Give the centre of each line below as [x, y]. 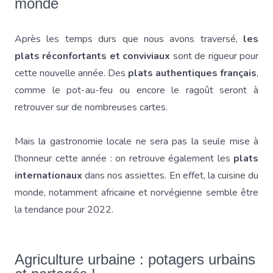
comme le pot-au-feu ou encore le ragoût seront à [136, 90]
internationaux [50, 175]
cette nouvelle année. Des [71, 73]
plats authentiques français [192, 73]
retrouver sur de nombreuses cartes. [91, 107]
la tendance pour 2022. [64, 210]
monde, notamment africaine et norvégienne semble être [136, 193]
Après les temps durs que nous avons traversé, [126, 39]
